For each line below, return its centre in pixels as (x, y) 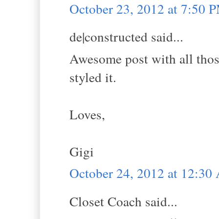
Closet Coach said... (123, 201)
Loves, (87, 114)
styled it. (93, 77)
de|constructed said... (126, 37)
